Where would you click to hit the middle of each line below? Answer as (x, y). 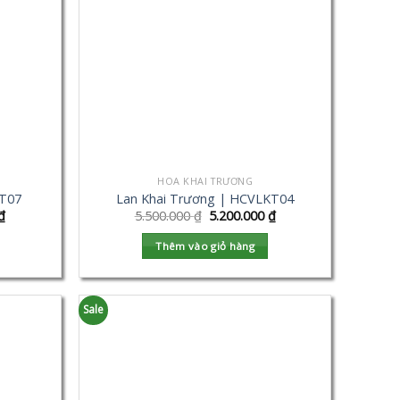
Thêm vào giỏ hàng (205, 246)
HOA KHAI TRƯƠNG (205, 181)
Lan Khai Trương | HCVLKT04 (205, 198)
